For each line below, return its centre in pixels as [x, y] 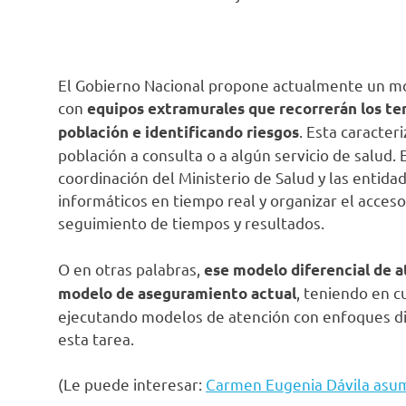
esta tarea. [96, 338]
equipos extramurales [166, 109]
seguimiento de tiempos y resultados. [191, 223]
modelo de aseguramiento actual [177, 293]
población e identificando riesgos [179, 132]
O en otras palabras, [131, 268]
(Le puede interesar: [132, 384]
